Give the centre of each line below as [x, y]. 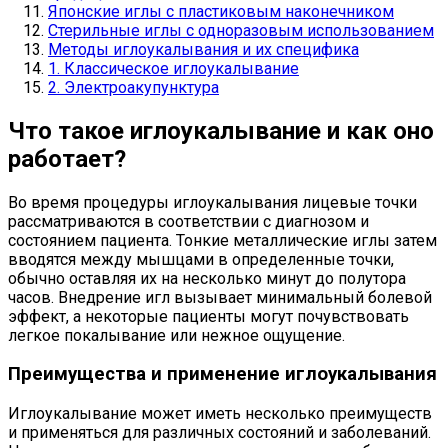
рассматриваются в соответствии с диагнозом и [188, 221]
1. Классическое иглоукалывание [173, 68]
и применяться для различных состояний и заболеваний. [219, 433]
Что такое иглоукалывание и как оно [221, 130]
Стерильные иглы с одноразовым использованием [241, 30]
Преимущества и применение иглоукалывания [222, 374]
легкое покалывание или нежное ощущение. [176, 335]
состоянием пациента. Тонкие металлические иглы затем [222, 240]
